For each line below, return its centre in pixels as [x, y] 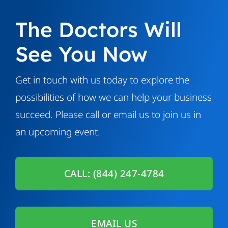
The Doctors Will [98, 30]
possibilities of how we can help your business [113, 97]
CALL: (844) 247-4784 [114, 174]
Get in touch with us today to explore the [102, 80]
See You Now [81, 54]
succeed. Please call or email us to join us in [108, 115]
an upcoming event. [58, 132]
